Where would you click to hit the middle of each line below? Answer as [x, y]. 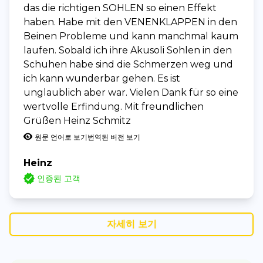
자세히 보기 [131, 224]
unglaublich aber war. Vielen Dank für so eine [131, 92]
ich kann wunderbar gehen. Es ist [102, 78]
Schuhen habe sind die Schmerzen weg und [128, 64]
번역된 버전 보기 [114, 137]
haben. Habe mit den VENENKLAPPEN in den [130, 22]
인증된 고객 [59, 178]
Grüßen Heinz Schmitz [77, 120]
